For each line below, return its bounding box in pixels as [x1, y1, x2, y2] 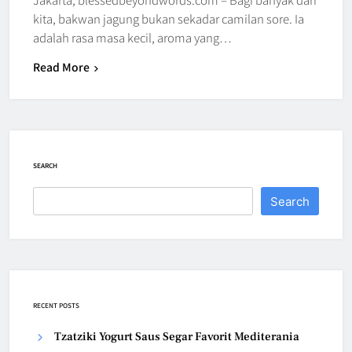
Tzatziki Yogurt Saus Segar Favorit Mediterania [54, 328, 299, 344]
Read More [33, 58, 90, 75]
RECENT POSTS [33, 300, 79, 310]
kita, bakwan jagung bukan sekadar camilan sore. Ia [33, 9, 304, 27]
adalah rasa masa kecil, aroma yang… [33, 28, 232, 46]
